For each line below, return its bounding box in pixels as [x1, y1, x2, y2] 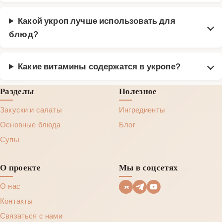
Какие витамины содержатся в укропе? [18, 60, 180, 71]
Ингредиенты [119, 105, 165, 114]
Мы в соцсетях [119, 163, 178, 172]
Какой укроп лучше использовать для [18, 15, 175, 26]
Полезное [119, 86, 157, 96]
